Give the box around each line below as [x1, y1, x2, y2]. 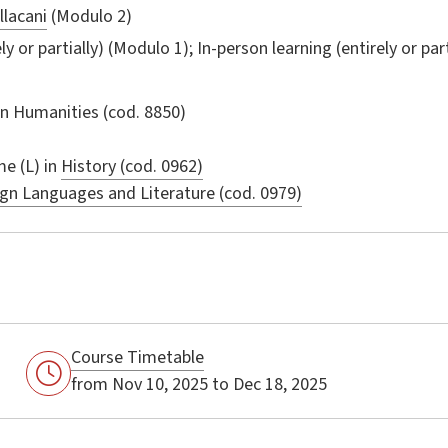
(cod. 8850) [99, 99, 186, 125]
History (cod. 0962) [61, 153, 203, 179]
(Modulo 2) [47, 3, 132, 29]
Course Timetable [71, 344, 205, 370]
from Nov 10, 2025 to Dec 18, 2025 [71, 371, 328, 397]
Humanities [13, 99, 99, 125]
